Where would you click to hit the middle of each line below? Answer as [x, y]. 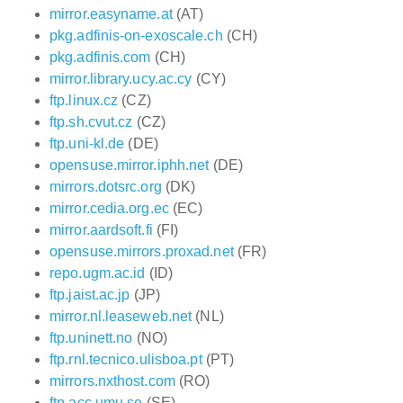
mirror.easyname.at [111, 14]
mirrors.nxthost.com [112, 381]
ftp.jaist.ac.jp [90, 295]
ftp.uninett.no [91, 338]
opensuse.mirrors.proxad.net [142, 251]
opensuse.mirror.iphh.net [130, 165]
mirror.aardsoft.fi [101, 230]
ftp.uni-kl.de [87, 143]
